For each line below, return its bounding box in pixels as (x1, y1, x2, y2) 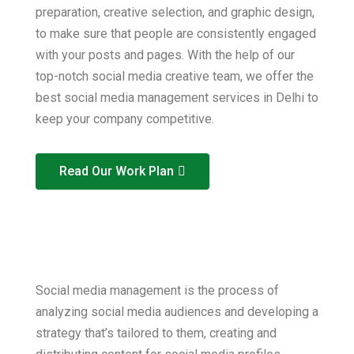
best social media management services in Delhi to (36, 90, 318, 105)
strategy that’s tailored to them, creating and (36, 326, 277, 341)
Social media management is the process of (36, 283, 279, 298)
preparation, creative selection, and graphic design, (36, 5, 314, 20)
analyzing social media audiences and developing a (36, 304, 318, 319)
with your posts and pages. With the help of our (36, 47, 295, 62)
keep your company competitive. (36, 111, 214, 126)
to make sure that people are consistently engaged (36, 26, 316, 41)
